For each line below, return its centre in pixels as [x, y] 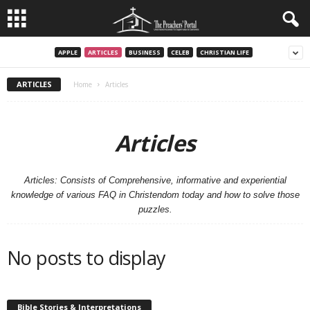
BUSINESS [144, 52]
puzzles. [155, 209]
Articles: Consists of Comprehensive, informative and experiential [155, 180]
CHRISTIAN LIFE [224, 52]
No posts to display [86, 258]
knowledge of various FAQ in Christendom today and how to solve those [155, 195]
